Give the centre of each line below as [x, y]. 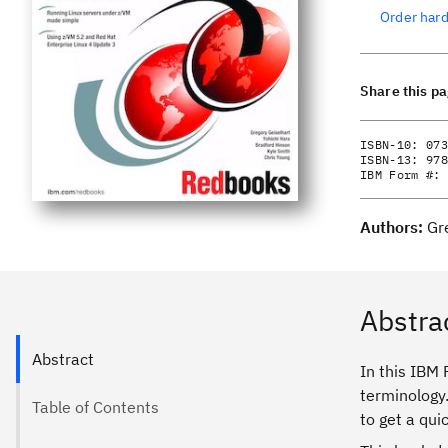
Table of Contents [95, 407]
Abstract [63, 359]
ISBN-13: [393, 159]
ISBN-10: [393, 144]
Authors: [393, 227]
